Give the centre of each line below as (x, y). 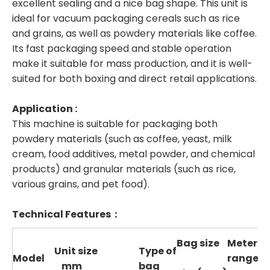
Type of (158, 251)
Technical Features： (66, 215)
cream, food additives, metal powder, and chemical (133, 154)
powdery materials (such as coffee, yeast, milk (122, 139)
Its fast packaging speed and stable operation (122, 49)
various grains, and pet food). (81, 184)
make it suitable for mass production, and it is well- (132, 64)
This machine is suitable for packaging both (115, 124)
